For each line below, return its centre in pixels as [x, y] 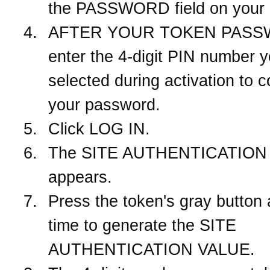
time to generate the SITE [142, 225]
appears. [80, 177]
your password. [104, 105]
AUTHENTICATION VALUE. [152, 249]
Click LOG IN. [99, 129]
